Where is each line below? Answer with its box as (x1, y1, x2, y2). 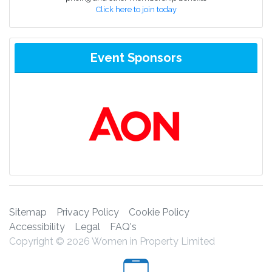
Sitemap (9, 206, 47, 219)
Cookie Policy (129, 206, 189, 219)
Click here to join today (95, 5, 177, 15)
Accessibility (9, 221, 65, 233)
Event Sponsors (90, 50, 182, 66)
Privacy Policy (56, 206, 119, 219)
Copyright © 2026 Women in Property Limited (9, 236, 215, 248)
